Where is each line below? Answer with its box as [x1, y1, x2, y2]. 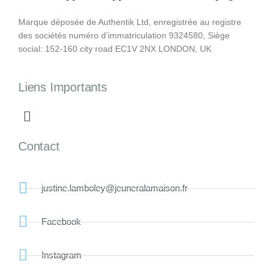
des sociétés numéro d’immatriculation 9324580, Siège [18, 30, 230, 40]
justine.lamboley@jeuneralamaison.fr [41, 183, 188, 194]
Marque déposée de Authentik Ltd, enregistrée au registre [18, 16, 241, 27]
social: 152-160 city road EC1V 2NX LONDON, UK [18, 43, 211, 54]
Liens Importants [18, 80, 107, 94]
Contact [18, 140, 60, 154]
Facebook [41, 216, 81, 227]
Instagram [41, 250, 82, 261]
